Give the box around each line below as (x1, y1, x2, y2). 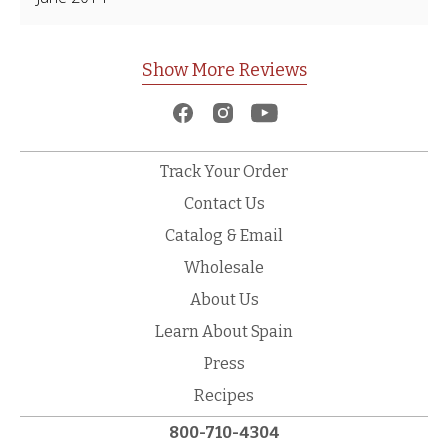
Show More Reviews (141, 59, 307, 81)
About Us (189, 290, 259, 309)
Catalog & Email (165, 226, 283, 245)
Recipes (194, 386, 254, 405)
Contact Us (183, 194, 265, 213)
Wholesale (184, 258, 264, 277)
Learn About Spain (155, 322, 293, 341)
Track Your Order (160, 162, 288, 181)
